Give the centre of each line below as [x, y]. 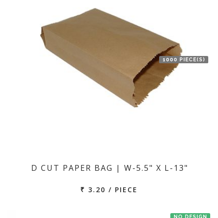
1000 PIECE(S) [184, 60]
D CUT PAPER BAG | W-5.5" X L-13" [109, 168]
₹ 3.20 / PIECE [109, 190]
